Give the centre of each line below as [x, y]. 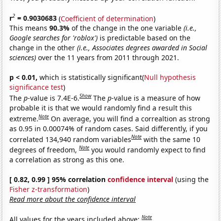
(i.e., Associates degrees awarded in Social [142, 48]
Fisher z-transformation [49, 189]
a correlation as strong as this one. [67, 159]
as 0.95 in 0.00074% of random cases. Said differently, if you [109, 128]
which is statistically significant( [91, 77]
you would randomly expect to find [149, 149]
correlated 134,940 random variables [71, 139]
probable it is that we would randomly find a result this [101, 108]
